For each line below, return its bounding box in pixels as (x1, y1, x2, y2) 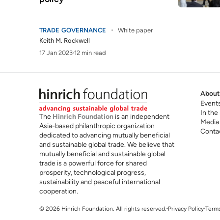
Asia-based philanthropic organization (39, 121, 155, 130)
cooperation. (39, 187, 78, 195)
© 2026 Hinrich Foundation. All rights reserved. (39, 205, 166, 212)
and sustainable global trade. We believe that (39, 140, 174, 149)
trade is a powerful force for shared (39, 159, 147, 167)
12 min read (74, 49, 106, 56)
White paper (117, 27, 153, 34)
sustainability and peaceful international (39, 177, 160, 186)
